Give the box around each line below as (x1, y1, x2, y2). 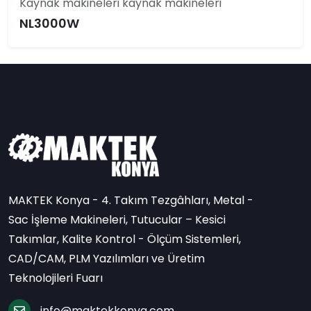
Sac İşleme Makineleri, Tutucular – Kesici (8, 212, 226, 228)
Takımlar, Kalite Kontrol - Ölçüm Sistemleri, (8, 231, 241, 248)
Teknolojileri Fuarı (8, 270, 103, 287)
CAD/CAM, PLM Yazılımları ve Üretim (8, 251, 205, 267)
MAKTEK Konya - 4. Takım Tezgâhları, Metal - (8, 192, 253, 209)
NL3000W (19, 15, 79, 32)
